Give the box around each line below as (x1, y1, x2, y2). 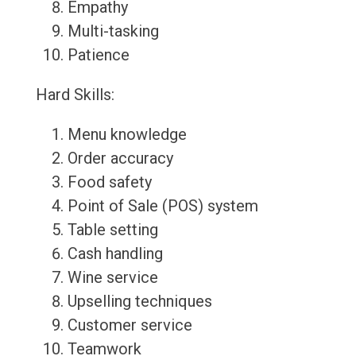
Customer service (67, 315, 192, 335)
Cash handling (67, 244, 163, 264)
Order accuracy (67, 149, 173, 168)
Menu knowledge (67, 125, 187, 145)
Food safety (67, 172, 152, 192)
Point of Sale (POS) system (67, 196, 258, 216)
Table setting (67, 220, 158, 240)
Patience (67, 45, 130, 65)
